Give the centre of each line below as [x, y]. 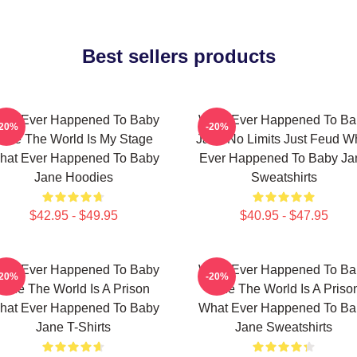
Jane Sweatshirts [284, 327]
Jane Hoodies [73, 177]
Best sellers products [178, 56]
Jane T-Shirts [73, 327]
